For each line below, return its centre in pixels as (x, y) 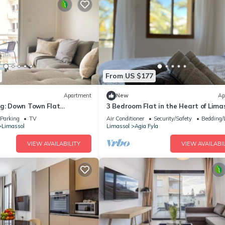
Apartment (78, 96)
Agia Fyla (146, 126)
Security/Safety (173, 118)
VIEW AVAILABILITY (54, 143)
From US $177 (129, 76)
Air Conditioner (125, 118)
